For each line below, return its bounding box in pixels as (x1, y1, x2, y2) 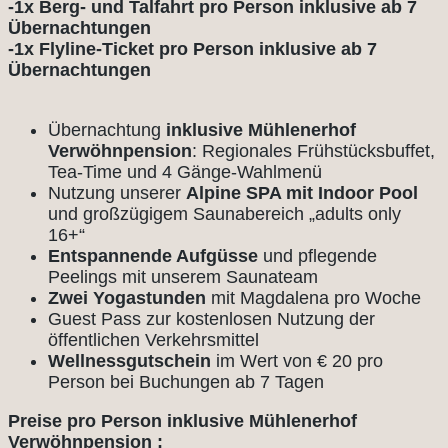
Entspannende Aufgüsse (48, 246, 258, 267)
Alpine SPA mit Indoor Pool (186, 183, 418, 204)
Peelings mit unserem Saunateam (48, 267, 318, 288)
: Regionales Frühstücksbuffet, (192, 141, 435, 162)
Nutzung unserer (48, 183, 186, 204)
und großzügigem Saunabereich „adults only (48, 204, 401, 225)
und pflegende (258, 246, 377, 267)
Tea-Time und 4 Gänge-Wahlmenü (48, 162, 322, 183)
